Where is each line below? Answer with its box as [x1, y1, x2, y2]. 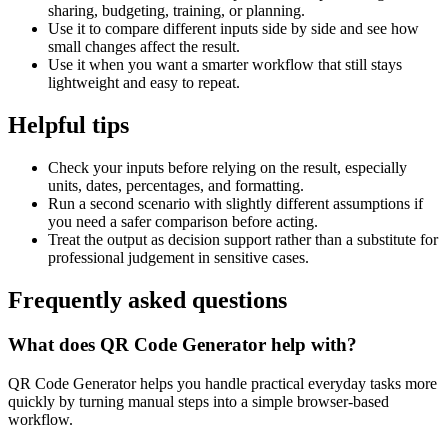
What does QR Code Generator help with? [8, 333, 357, 355]
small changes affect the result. [48, 38, 240, 56]
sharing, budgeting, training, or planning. [48, 2, 305, 20]
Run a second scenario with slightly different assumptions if [48, 195, 423, 213]
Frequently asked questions [8, 287, 287, 314]
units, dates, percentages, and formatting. [48, 177, 304, 195]
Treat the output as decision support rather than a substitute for [48, 231, 438, 249]
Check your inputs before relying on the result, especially [48, 159, 407, 177]
